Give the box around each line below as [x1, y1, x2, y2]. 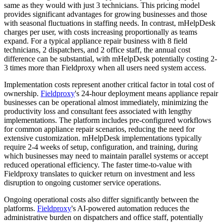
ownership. [4, 89, 41, 98]
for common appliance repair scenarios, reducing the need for [4, 124, 195, 133]
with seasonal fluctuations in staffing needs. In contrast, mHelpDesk [4, 18, 216, 27]
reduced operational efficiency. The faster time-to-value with [4, 160, 192, 169]
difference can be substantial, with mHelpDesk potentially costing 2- [4, 54, 217, 63]
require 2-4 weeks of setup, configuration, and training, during [4, 142, 198, 151]
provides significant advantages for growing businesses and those [4, 9, 207, 18]
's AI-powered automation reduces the [71, 204, 189, 213]
